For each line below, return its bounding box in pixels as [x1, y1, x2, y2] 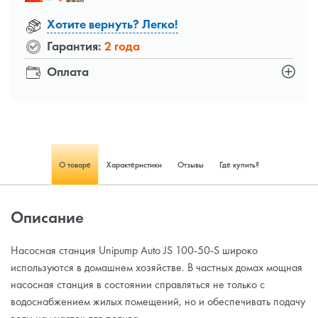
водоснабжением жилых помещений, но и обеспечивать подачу [11, 294, 305, 309]
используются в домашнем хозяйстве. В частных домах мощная [11, 260, 302, 275]
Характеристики [106, 159, 162, 171]
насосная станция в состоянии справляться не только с [11, 277, 265, 292]
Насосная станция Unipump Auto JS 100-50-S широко [11, 243, 258, 258]
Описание [11, 207, 84, 229]
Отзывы [177, 159, 204, 171]
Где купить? [219, 159, 259, 171]
